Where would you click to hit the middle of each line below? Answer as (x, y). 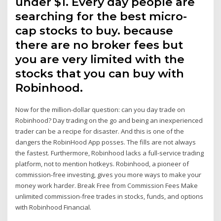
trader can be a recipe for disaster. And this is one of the (100, 131)
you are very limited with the (100, 59)
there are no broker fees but (99, 45)
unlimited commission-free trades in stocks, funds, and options (110, 196)
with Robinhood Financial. (54, 207)
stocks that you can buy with (100, 73)
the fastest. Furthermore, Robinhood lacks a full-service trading (110, 153)
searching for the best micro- (101, 16)
